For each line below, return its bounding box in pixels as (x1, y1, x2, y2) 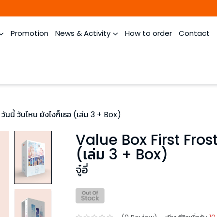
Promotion (11, 28, 48, 38)
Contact (179, 28, 210, 38)
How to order (125, 28, 172, 38)
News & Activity (55, 28, 110, 38)
